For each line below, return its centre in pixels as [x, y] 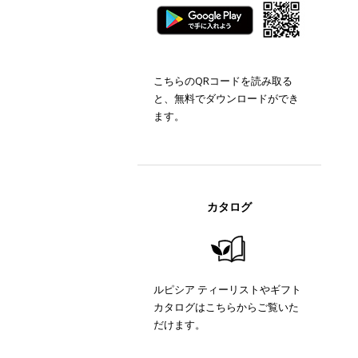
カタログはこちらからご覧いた [226, 307]
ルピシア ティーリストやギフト [227, 289]
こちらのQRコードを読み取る [223, 81]
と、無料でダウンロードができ [226, 98]
